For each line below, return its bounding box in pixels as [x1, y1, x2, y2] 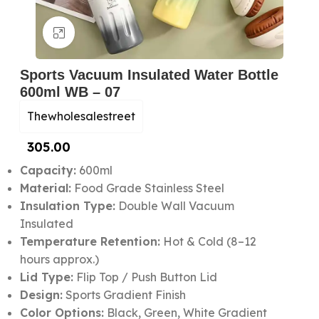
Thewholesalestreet [26, 109, 135, 123]
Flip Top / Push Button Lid [73, 270, 217, 284]
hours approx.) [19, 252, 99, 266]
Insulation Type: [19, 199, 115, 213]
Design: [19, 288, 63, 302]
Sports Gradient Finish [62, 288, 186, 302]
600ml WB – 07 [19, 84, 120, 100]
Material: [19, 181, 71, 195]
